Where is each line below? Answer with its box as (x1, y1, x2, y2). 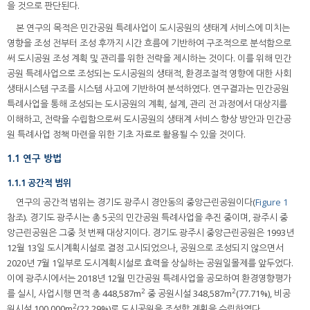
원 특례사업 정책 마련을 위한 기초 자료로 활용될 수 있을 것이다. (7, 127, 246, 140)
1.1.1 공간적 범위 (7, 176, 71, 189)
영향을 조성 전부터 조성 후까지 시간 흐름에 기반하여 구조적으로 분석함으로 (7, 36, 291, 49)
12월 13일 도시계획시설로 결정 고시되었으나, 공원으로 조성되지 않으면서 (7, 241, 284, 255)
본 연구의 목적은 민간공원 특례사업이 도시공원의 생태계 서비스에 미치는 (16, 21, 290, 34)
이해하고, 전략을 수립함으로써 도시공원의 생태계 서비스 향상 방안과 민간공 (7, 112, 291, 125)
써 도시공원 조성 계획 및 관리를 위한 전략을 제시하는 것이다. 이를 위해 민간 (7, 51, 291, 64)
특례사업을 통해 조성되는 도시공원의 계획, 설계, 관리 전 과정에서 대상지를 (7, 97, 287, 110)
